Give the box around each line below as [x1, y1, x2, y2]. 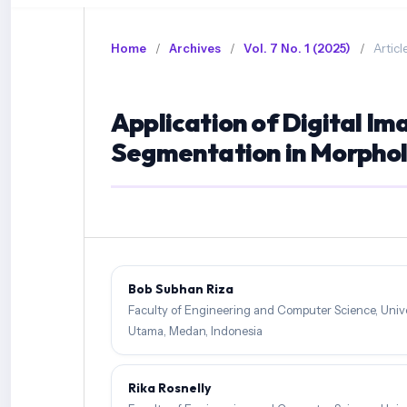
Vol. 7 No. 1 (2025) [243, 41, 351, 56]
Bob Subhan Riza [128, 281, 233, 298]
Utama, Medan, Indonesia [128, 323, 263, 339]
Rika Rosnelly [128, 380, 211, 397]
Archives [169, 41, 221, 56]
